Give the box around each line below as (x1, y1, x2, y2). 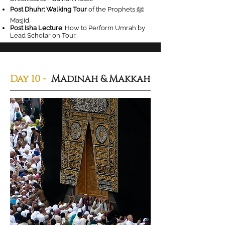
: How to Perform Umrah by (62, 24, 145, 32)
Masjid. (10, 17, 30, 24)
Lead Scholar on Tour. (10, 32, 76, 39)
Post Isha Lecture (10, 24, 62, 32)
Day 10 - (10, 72, 49, 85)
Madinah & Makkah (49, 72, 150, 85)
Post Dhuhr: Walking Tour (10, 6, 87, 13)
